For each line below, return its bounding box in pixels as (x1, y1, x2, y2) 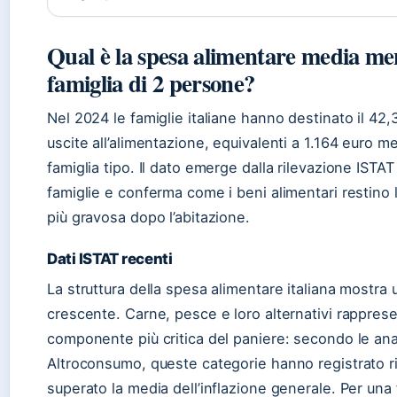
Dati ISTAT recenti (47, 249, 173, 268)
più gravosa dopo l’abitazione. (47, 207, 250, 226)
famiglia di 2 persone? (47, 65, 255, 100)
